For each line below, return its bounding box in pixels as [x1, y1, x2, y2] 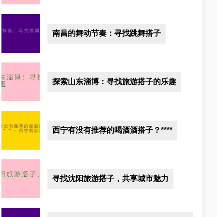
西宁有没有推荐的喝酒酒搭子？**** [52, 125, 173, 134]
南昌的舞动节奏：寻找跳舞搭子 [52, 29, 161, 37]
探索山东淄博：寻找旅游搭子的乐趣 [52, 77, 177, 86]
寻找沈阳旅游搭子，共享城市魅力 [52, 174, 169, 183]
